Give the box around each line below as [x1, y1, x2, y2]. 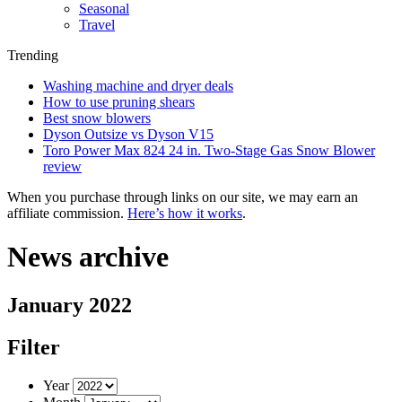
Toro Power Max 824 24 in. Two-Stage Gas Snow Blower [43, 143, 375, 158]
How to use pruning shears [43, 94, 195, 109]
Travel [79, 17, 115, 32]
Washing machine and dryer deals [43, 78, 233, 93]
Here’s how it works [127, 205, 242, 221]
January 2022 [7, 293, 132, 317]
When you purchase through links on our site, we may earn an [7, 189, 358, 205]
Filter [7, 335, 60, 359]
